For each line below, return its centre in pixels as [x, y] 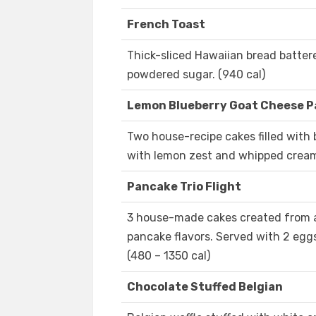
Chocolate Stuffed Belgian [205, 287]
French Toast [166, 25]
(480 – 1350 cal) [169, 256]
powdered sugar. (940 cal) [196, 75]
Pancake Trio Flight [184, 187]
